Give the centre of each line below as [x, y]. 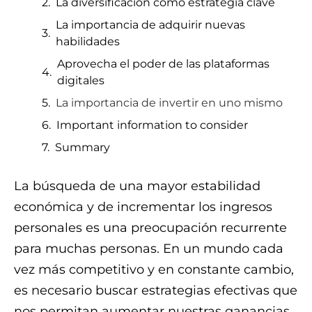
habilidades [88, 41]
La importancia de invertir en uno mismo [169, 103]
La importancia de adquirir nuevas [150, 25]
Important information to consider [152, 125]
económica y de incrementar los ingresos [143, 207]
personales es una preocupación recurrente [150, 228]
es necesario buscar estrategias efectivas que [156, 290]
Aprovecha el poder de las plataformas [163, 64]
